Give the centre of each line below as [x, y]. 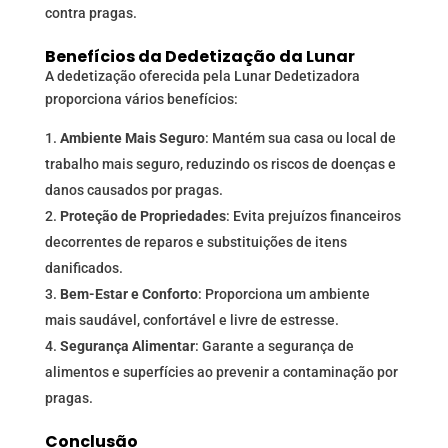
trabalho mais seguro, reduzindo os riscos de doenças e [220, 164]
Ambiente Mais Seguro [132, 138]
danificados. [83, 268]
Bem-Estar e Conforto [128, 294]
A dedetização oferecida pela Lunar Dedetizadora [202, 76]
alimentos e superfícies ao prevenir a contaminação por [221, 372]
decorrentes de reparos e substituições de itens [195, 242]
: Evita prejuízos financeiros [313, 216]
